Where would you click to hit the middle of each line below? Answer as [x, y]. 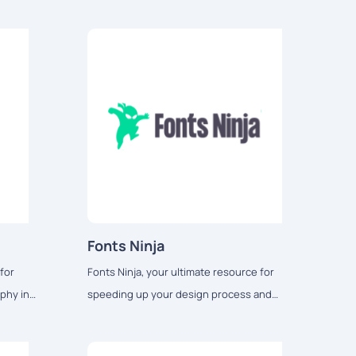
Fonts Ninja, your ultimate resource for [180, 271]
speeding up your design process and [179, 294]
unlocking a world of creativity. [160, 316]
